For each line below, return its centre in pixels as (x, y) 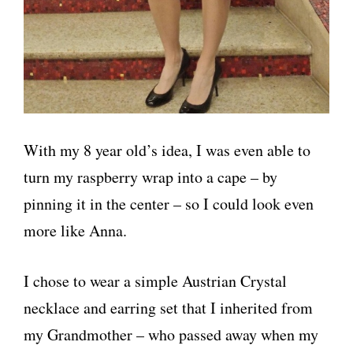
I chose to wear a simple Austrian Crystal (155, 281)
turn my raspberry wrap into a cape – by (150, 177)
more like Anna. (75, 231)
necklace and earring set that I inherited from (168, 308)
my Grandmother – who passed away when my (171, 335)
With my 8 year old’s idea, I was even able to (167, 150)
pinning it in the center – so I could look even (169, 204)
